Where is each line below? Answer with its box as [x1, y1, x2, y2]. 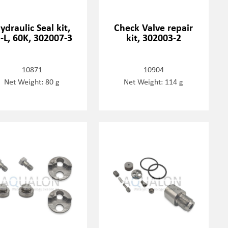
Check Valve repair [114, 20, 193, 35]
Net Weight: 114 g [124, 76, 184, 88]
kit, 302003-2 [126, 31, 181, 45]
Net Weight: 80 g [4, 76, 60, 88]
